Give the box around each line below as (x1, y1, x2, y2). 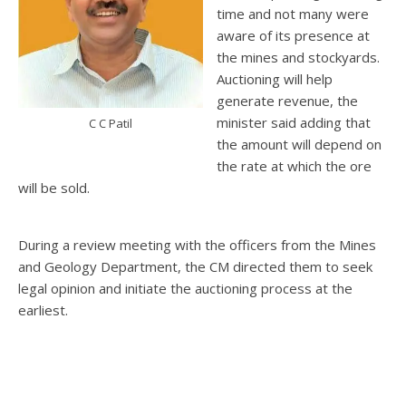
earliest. (18, 300, 68, 319)
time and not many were (217, 4, 369, 23)
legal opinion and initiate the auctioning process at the (18, 278, 353, 297)
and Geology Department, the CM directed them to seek (18, 256, 372, 275)
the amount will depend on (217, 134, 382, 153)
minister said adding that (217, 112, 371, 131)
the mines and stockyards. (217, 47, 380, 66)
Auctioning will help (217, 69, 333, 88)
